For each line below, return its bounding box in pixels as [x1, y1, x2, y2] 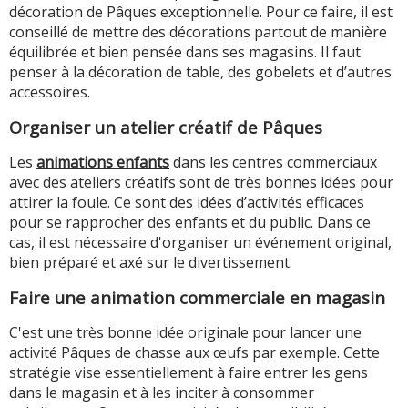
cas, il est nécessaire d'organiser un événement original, [9, 231, 392, 252]
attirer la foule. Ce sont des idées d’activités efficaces [9, 191, 364, 212]
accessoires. [9, 81, 90, 102]
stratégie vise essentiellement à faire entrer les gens [9, 362, 368, 382]
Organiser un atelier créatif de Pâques [9, 115, 322, 138]
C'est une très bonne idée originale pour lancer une [9, 321, 362, 342]
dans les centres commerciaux [169, 151, 377, 172]
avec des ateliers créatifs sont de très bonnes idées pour [9, 171, 393, 192]
